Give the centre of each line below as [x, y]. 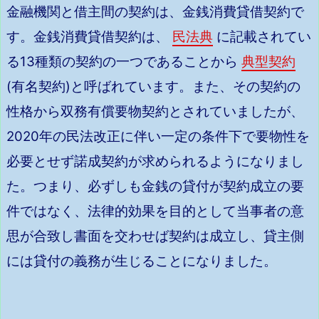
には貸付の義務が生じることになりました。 [142, 261]
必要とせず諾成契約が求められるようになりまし [155, 162]
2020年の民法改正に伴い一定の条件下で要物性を [158, 137]
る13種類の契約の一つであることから [124, 62]
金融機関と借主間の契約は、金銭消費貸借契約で [155, 12]
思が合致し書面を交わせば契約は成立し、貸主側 [155, 236]
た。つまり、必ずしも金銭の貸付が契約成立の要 [155, 187]
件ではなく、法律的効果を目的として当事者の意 [155, 211]
